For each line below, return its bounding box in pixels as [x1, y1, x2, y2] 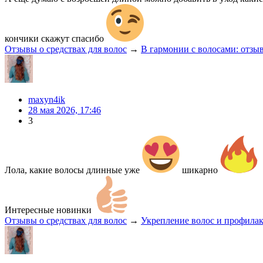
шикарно [180, 164, 220, 175]
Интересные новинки [5, 204, 94, 215]
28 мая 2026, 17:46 [28, 104, 101, 115]
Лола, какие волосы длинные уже [5, 164, 142, 175]
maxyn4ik [28, 94, 65, 104]
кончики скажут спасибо [5, 33, 106, 43]
